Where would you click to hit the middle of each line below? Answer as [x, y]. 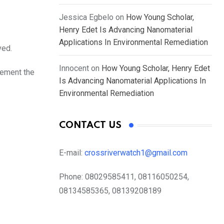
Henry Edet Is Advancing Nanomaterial [126, 30]
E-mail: [72, 153]
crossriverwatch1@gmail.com [137, 153]
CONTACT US [90, 125]
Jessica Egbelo [86, 17]
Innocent [74, 68]
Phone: [71, 177]
